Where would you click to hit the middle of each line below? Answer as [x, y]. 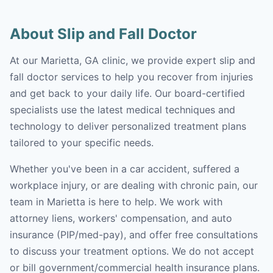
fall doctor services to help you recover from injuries [131, 77]
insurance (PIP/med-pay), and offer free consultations [134, 235]
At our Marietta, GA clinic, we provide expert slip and [133, 60]
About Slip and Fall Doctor [103, 34]
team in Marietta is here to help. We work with [116, 202]
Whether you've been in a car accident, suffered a [125, 169]
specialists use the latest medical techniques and [122, 110]
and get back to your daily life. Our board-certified [127, 93]
